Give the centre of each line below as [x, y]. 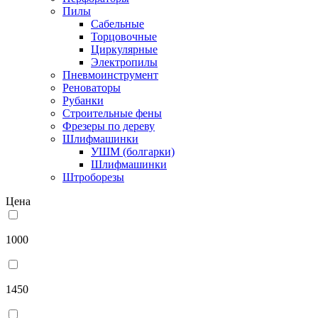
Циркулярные [124, 49]
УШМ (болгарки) [133, 151]
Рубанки [83, 100]
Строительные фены [112, 113]
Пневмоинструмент [110, 75]
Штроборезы [93, 177]
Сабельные [117, 23]
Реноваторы [92, 87]
